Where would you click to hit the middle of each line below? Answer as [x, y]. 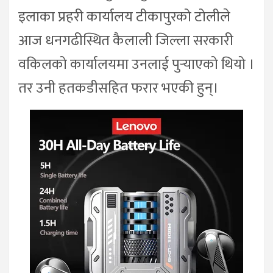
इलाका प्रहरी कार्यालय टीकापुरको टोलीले [124, 17]
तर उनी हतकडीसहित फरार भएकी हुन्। [119, 88]
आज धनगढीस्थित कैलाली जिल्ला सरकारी [126, 41]
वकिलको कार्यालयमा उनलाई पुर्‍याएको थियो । [136, 64]
